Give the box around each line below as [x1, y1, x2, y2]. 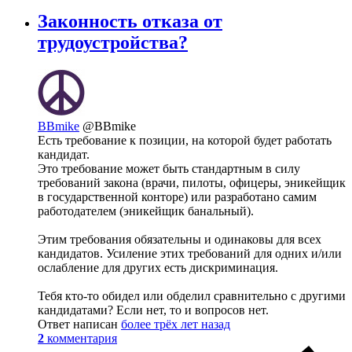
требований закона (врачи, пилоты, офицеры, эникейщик [38, 175, 346, 189]
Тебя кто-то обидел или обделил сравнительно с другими [38, 288, 346, 302]
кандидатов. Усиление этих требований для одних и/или [38, 246, 342, 260]
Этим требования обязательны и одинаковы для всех [38, 232, 321, 246]
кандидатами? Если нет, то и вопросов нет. [38, 302, 269, 317]
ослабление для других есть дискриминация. [38, 260, 278, 274]
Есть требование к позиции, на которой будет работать [38, 133, 332, 147]
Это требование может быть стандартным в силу [38, 161, 300, 175]
